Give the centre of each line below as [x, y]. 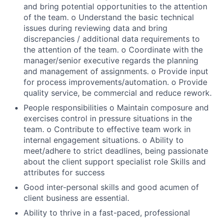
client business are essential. [76, 198]
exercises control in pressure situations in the [108, 118]
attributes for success [64, 172]
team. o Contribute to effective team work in [107, 129]
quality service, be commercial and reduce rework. [118, 93]
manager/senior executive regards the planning [111, 60]
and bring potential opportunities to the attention [115, 6]
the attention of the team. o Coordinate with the [113, 50]
